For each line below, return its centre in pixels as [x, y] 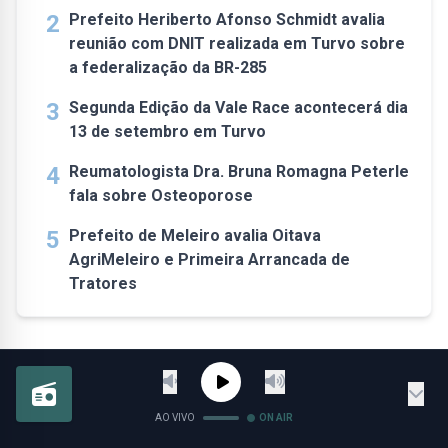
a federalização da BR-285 [168, 67]
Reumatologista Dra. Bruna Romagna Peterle [239, 171]
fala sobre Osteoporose [161, 195]
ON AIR [276, 417]
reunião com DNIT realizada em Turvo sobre [237, 43]
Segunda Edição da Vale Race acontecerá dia [238, 107]
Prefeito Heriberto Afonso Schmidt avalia [227, 19]
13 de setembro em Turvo [167, 131]
